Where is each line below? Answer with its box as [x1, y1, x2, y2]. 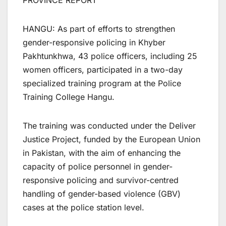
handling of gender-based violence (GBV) [23, 189, 181, 199]
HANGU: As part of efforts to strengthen [23, 24, 175, 34]
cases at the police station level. [23, 202, 144, 213]
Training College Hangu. [23, 92, 115, 102]
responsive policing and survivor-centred [23, 175, 179, 186]
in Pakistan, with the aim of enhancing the [23, 148, 181, 158]
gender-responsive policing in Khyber [23, 37, 165, 48]
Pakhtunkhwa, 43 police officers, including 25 [23, 51, 197, 62]
